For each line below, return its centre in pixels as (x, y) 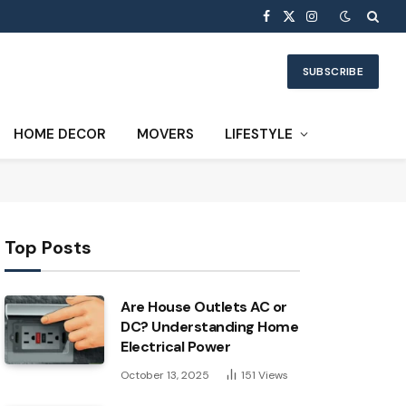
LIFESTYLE (259, 134)
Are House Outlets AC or (204, 307)
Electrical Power (176, 347)
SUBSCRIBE (333, 71)
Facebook (295, 24)
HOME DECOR (60, 134)
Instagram (340, 24)
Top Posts (48, 247)
